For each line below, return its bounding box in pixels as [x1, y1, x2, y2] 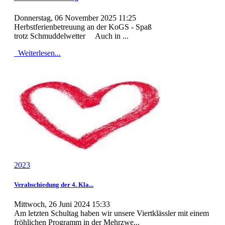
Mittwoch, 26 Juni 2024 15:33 [14, 199, 110, 208]
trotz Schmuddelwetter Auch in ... [14, 31, 129, 40]
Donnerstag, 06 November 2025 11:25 [14, 13, 136, 22]
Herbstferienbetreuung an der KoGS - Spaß [14, 22, 152, 31]
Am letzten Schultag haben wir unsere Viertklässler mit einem [14, 208, 209, 217]
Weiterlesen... [16, 48, 61, 57]
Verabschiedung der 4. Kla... [14, 180, 93, 188]
